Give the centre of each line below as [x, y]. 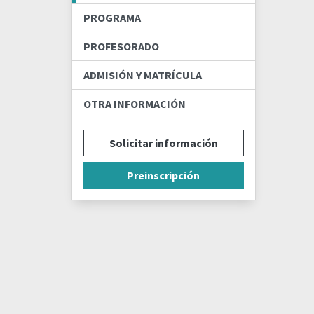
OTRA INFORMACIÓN [135, 104]
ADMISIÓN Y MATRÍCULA [143, 75]
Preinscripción [164, 175]
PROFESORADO [121, 46]
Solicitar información [163, 143]
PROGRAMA [112, 18]
